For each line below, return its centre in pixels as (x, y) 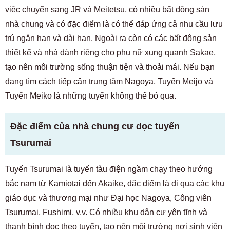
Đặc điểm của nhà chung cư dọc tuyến (95, 126)
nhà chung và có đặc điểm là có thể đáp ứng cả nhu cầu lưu (114, 24)
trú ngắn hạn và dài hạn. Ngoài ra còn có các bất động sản (111, 38)
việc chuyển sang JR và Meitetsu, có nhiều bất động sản (107, 9)
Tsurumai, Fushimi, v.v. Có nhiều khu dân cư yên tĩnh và (106, 212)
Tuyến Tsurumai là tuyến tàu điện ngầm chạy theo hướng (109, 169)
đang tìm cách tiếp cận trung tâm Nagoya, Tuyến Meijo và (109, 81)
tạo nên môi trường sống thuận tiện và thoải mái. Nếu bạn (110, 67)
